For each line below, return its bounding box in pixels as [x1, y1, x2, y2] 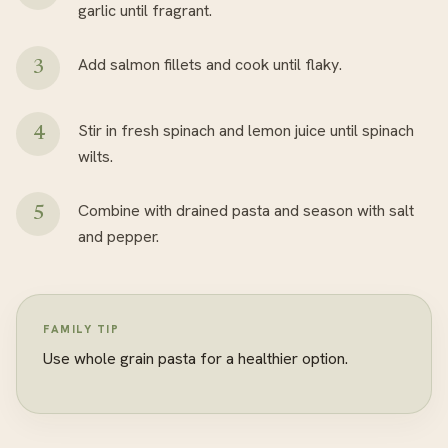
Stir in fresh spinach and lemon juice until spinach [78, 120, 414, 141]
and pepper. [78, 226, 159, 247]
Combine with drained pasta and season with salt [78, 200, 414, 221]
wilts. [78, 146, 113, 167]
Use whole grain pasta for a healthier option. [43, 348, 348, 369]
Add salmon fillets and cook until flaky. [78, 54, 342, 75]
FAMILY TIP [43, 322, 120, 336]
